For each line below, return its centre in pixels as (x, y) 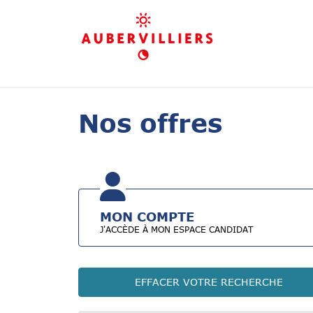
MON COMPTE (147, 217)
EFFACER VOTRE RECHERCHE (209, 282)
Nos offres (150, 123)
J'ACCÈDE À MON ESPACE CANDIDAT (176, 230)
